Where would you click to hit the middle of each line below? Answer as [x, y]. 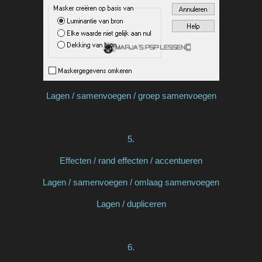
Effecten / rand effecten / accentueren [131, 161]
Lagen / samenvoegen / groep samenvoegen [131, 96]
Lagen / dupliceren [131, 204]
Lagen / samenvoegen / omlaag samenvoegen [131, 182]
